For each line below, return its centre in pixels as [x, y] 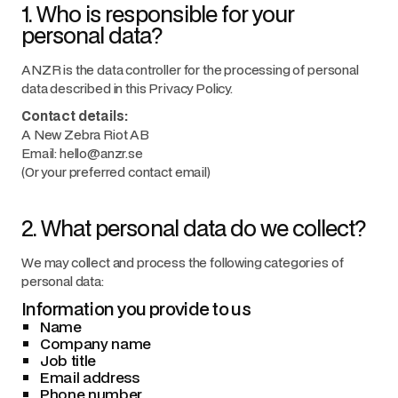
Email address [90, 377]
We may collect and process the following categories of [183, 262]
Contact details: [75, 115]
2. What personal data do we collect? [194, 228]
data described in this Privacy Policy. [127, 88]
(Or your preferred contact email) [116, 171]
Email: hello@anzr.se [82, 153]
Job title [68, 360]
